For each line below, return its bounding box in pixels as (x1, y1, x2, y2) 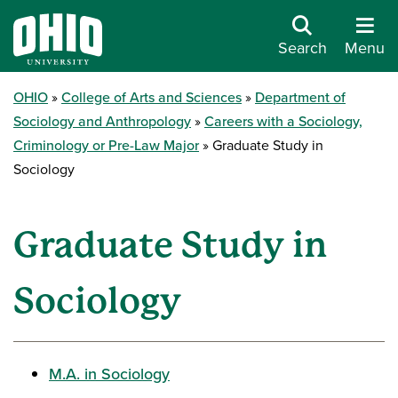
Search (278, 36, 327, 60)
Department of (255, 87, 346, 107)
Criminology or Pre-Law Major (13, 135, 199, 155)
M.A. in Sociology (49, 362, 170, 386)
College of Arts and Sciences (61, 87, 242, 107)
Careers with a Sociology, (204, 111, 362, 131)
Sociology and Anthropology (13, 111, 191, 131)
